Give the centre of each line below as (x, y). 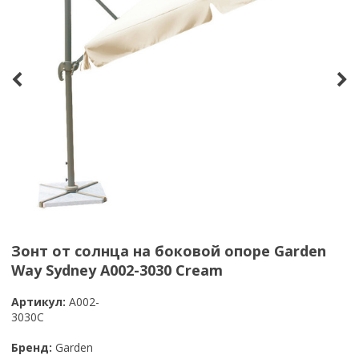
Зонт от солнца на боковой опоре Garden (169, 251)
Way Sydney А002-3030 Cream (117, 270)
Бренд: (32, 347)
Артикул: (38, 302)
